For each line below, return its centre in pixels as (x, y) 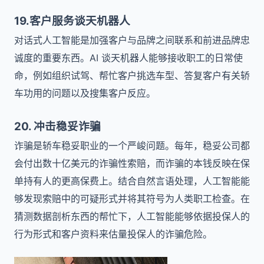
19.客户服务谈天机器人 (72, 21)
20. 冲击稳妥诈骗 (57, 126)
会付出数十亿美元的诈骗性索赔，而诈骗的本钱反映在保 (132, 163)
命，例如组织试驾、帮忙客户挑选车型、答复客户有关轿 (132, 75)
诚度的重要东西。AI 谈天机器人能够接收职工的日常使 (128, 58)
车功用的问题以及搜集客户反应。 (85, 93)
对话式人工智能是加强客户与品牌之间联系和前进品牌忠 (132, 40)
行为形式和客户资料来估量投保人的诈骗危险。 (113, 234)
